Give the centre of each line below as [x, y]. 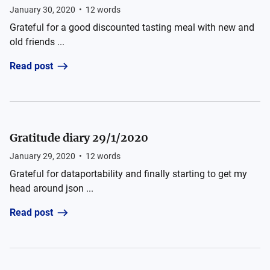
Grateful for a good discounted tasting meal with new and [132, 27]
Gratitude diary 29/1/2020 [79, 138]
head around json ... [52, 188]
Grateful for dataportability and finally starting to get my [128, 174]
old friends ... [37, 42]
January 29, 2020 [42, 156]
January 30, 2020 [42, 10]
